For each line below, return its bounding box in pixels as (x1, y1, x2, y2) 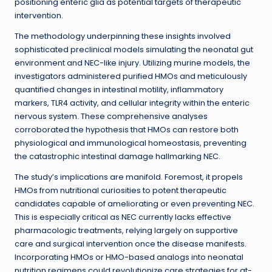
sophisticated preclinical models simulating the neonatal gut (15, 44, 253, 55)
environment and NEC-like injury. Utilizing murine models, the (15, 58, 250, 69)
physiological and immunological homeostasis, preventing (15, 138, 246, 149)
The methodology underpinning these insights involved (15, 31, 231, 42)
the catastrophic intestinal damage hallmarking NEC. (15, 151, 220, 162)
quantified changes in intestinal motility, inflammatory (15, 84, 223, 95)
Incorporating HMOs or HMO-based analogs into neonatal (15, 252, 243, 263)
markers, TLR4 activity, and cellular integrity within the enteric (15, 98, 250, 109)
